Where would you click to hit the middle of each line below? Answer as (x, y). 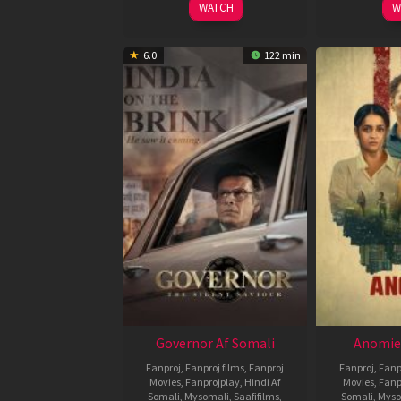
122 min (282, 55)
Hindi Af (262, 381)
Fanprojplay (213, 381)
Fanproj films (215, 367)
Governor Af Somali (215, 342)
